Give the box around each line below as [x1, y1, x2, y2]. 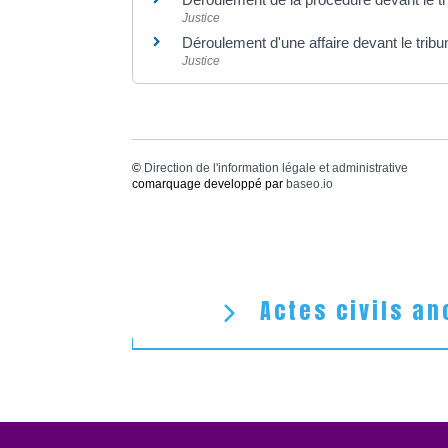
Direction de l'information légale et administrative [144, 161, 408, 175]
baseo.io [286, 177, 333, 191]
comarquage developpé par [132, 177, 286, 191]
